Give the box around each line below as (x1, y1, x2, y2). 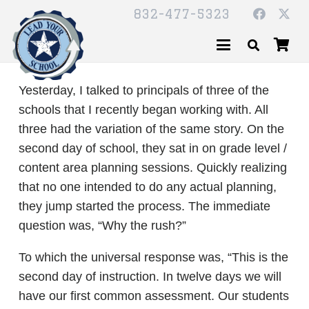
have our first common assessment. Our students (19, 289, 289, 303)
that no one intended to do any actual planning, (19, 180, 277, 194)
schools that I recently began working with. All (19, 103, 268, 117)
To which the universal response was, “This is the (19, 250, 288, 264)
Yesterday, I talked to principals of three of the (19, 83, 269, 97)
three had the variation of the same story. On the (19, 122, 284, 136)
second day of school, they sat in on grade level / (19, 141, 287, 155)
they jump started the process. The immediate (19, 199, 270, 213)
